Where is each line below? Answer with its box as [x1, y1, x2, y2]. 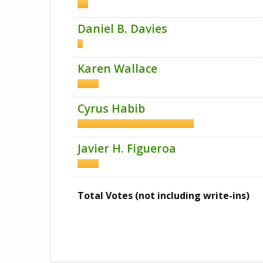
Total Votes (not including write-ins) [77, 189, 249, 202]
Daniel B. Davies [77, 21, 167, 36]
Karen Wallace [77, 60, 157, 76]
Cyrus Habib [77, 100, 145, 116]
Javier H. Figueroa [77, 140, 176, 156]
